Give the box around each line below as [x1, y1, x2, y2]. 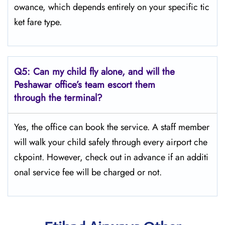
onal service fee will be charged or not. [14, 166, 164, 179]
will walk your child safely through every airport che [14, 136, 207, 149]
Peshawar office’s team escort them [14, 78, 155, 91]
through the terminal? [14, 91, 105, 104]
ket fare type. [14, 16, 64, 29]
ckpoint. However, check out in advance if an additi [14, 151, 208, 164]
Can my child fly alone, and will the [33, 65, 175, 78]
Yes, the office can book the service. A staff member [14, 121, 209, 134]
